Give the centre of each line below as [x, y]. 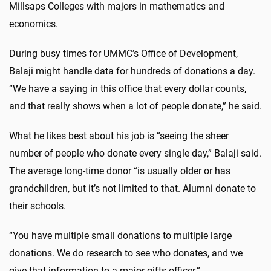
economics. [34, 24]
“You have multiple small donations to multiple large [120, 235]
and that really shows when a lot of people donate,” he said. [135, 106]
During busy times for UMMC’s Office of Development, [123, 53]
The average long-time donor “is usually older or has [120, 171]
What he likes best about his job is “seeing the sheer [119, 135]
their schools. [38, 206]
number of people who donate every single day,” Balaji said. [135, 153]
